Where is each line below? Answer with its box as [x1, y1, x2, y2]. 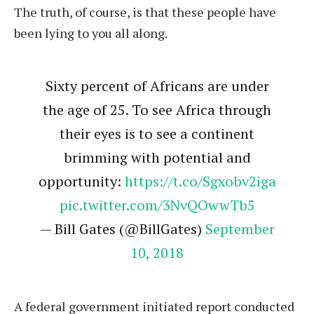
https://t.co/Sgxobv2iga [124, 171, 276, 191]
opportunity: [38, 171, 125, 191]
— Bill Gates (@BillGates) [39, 219, 205, 238]
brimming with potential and [63, 147, 251, 167]
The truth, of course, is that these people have [14, 4, 276, 21]
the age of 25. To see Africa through [43, 100, 271, 119]
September [205, 219, 275, 238]
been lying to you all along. [14, 25, 168, 42]
